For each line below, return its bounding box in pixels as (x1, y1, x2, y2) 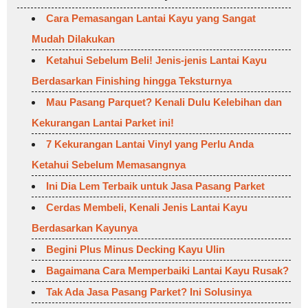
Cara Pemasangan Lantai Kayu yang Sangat (46, 12, 256, 25)
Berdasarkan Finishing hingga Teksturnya (32, 75, 232, 87)
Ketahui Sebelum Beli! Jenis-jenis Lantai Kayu (46, 54, 267, 67)
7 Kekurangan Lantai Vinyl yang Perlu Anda (46, 138, 254, 151)
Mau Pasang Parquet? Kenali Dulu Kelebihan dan (46, 96, 282, 109)
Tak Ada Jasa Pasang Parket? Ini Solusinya (46, 286, 252, 298)
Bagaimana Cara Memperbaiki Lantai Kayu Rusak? (46, 265, 289, 277)
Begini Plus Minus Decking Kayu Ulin (46, 243, 225, 256)
